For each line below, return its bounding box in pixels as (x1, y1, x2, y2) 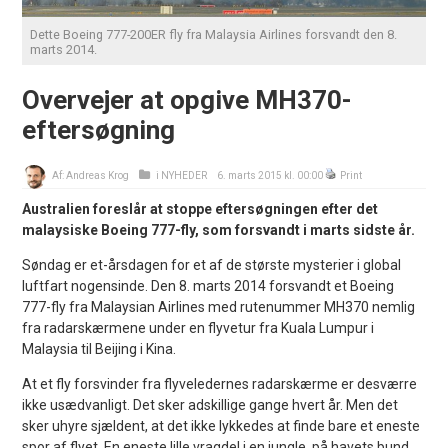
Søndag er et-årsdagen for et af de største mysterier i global (22, 256, 402, 273)
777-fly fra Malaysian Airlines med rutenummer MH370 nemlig (22, 298, 416, 315)
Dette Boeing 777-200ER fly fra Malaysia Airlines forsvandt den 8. (30, 26, 398, 42)
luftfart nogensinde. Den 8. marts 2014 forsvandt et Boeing (22, 277, 395, 294)
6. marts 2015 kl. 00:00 (215, 169, 326, 181)
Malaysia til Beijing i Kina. (22, 340, 177, 357)
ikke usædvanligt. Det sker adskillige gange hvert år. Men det (22, 396, 399, 413)
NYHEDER (161, 169, 208, 181)
